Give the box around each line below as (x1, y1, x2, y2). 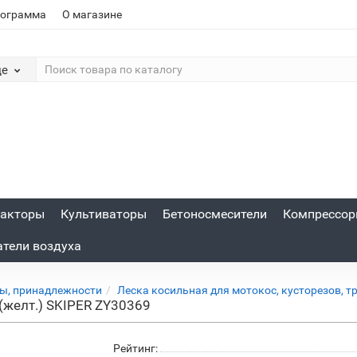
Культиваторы (60, 206, 147, 222)
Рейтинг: (112, 342, 158, 355)
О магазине (62, 8, 122, 21)
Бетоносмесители (162, 206, 267, 222)
